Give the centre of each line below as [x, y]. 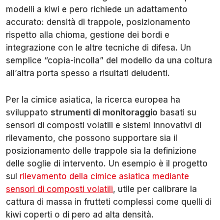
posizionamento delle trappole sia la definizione [101, 151]
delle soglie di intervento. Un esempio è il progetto [107, 163]
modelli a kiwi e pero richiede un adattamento [97, 9]
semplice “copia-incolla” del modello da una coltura [109, 60]
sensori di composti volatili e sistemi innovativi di [104, 125]
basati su [177, 112]
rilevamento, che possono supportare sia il [92, 138]
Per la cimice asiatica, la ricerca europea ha [93, 99]
